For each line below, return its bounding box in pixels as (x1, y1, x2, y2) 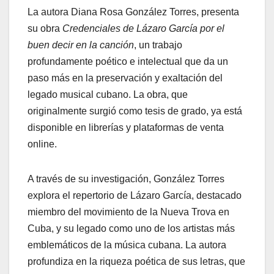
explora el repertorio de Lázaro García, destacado (28, 190, 242, 201)
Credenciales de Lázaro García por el (62, 23, 224, 34)
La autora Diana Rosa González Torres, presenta (28, 6, 239, 17)
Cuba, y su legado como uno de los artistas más (28, 223, 235, 234)
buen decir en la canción (28, 39, 134, 50)
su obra (28, 23, 62, 34)
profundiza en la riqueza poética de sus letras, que (28, 256, 245, 267)
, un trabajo (134, 39, 182, 50)
